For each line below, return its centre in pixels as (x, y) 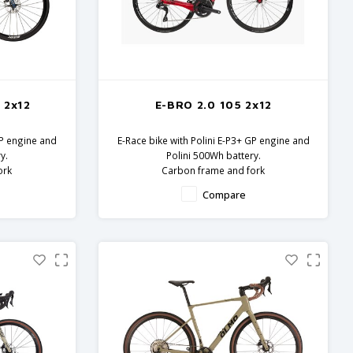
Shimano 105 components (213, 186)
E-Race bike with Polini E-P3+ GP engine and (213, 141)
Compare (224, 195)
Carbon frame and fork (214, 171)
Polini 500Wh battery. (213, 156)
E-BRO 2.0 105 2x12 (214, 105)
